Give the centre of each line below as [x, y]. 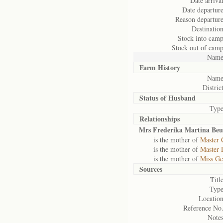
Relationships [160, 119]
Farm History [160, 67]
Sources [151, 169]
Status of [154, 98]
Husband [182, 98]
